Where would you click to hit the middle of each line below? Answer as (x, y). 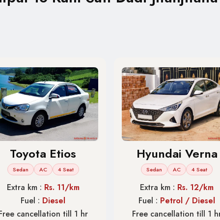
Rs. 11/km (62, 187)
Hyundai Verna (177, 153)
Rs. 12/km (196, 187)
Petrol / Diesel (188, 200)
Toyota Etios (43, 153)
